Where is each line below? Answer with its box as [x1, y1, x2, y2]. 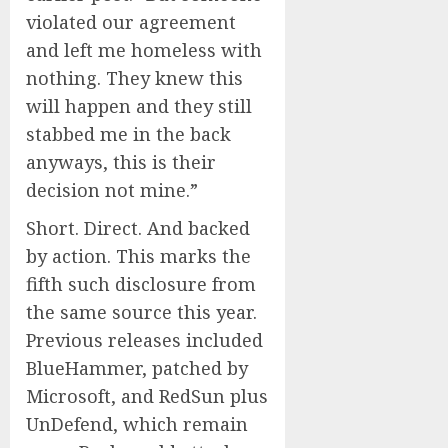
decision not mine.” [26, 178, 198, 202]
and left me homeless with [26, 38, 262, 62]
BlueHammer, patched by [26, 356, 248, 380]
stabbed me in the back [26, 122, 231, 146]
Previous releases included [26, 328, 263, 352]
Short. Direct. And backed [26, 216, 250, 240]
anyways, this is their [26, 150, 216, 174]
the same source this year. [26, 300, 257, 324]
